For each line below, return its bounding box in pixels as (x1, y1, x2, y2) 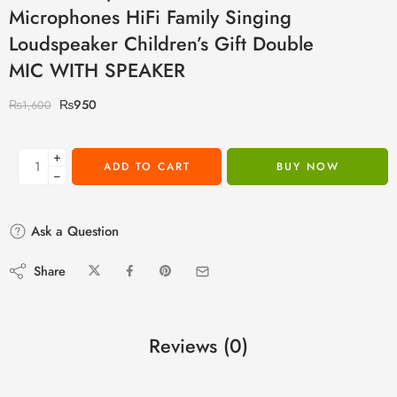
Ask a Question (27, 221, 119, 241)
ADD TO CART (103, 158, 191, 175)
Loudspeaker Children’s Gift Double (9, 29, 314, 58)
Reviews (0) (149, 331, 248, 360)
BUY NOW (276, 158, 339, 175)
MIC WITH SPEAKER (9, 56, 185, 84)
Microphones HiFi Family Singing (9, 3, 292, 31)
